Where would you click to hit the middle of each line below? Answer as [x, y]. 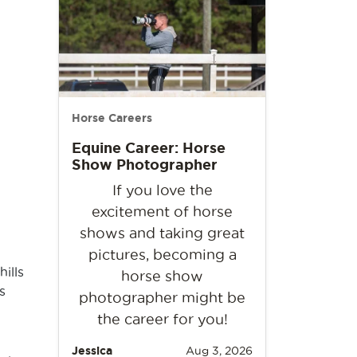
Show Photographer [145, 165]
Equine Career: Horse [149, 148]
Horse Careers [112, 118]
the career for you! [162, 320]
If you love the [162, 190]
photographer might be [162, 298]
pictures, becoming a [162, 255]
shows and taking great [162, 233]
